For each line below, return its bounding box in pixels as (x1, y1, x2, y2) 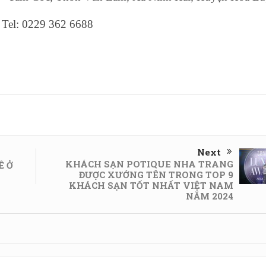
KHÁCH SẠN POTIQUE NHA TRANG (65, 158, 233, 170)
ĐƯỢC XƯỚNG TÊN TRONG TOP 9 (78, 169, 233, 181)
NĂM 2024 (185, 190, 233, 202)
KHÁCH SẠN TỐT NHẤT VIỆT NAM (68, 179, 233, 192)
